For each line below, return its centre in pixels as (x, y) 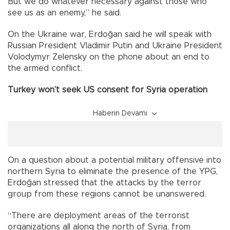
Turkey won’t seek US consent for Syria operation (108, 90)
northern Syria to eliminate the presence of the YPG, (113, 171)
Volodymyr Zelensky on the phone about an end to (109, 57)
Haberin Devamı (120, 113)
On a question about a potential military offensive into (114, 160)
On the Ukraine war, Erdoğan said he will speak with (110, 34)
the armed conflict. (45, 68)
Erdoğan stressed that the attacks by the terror (104, 183)
